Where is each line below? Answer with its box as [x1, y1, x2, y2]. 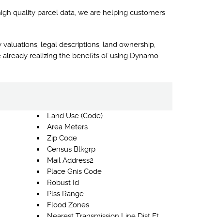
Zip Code [47, 134, 77, 142]
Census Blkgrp [47, 145, 95, 154]
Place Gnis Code [47, 167, 102, 176]
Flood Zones [47, 201, 89, 209]
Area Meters [47, 123, 88, 131]
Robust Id [47, 178, 79, 187]
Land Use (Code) [47, 111, 103, 120]
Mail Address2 [47, 156, 93, 165]
